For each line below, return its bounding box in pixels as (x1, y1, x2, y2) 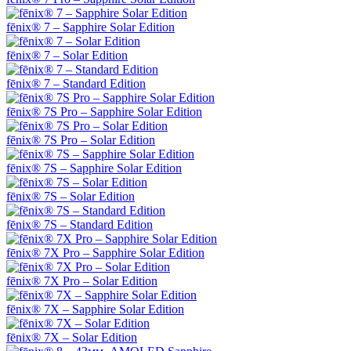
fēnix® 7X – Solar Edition (6, 331, 137, 345)
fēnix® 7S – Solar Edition (6, 190, 135, 204)
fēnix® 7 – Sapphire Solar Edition (6, 20, 175, 34)
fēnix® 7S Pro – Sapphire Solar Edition (6, 105, 202, 119)
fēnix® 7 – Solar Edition (6, 49, 128, 63)
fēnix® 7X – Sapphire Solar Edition (6, 302, 184, 317)
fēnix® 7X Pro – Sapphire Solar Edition (6, 246, 204, 260)
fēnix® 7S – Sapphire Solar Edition (6, 161, 182, 175)
